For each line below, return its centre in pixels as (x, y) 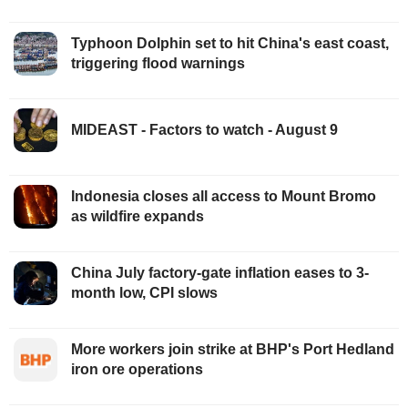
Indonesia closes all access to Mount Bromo (224, 197)
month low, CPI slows (144, 293)
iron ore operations (137, 370)
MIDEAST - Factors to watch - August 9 (204, 130)
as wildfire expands (138, 217)
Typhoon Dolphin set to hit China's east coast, (230, 44)
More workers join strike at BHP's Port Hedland (233, 350)
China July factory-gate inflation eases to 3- (220, 273)
